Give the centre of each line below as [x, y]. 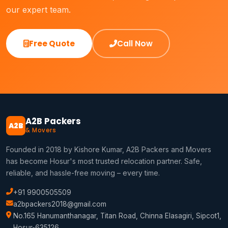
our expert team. [38, 10]
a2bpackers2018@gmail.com [60, 204]
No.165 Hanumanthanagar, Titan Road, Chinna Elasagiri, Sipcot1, [117, 216]
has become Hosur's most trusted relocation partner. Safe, [104, 161]
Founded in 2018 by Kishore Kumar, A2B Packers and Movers [109, 150]
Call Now [135, 44]
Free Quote [52, 44]
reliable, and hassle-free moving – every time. [83, 173]
